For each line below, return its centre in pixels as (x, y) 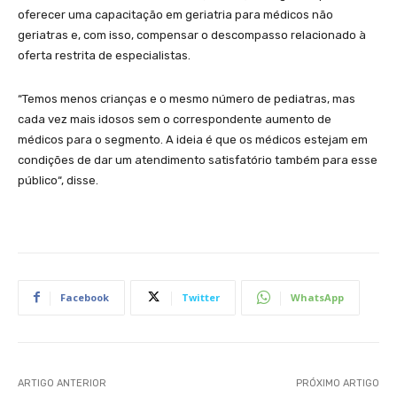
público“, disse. (59, 180)
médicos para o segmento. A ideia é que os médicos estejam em (193, 139)
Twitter (201, 297)
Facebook (85, 297)
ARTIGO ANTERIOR (62, 383)
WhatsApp (317, 297)
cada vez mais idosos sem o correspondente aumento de (175, 119)
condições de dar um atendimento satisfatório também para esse (198, 160)
